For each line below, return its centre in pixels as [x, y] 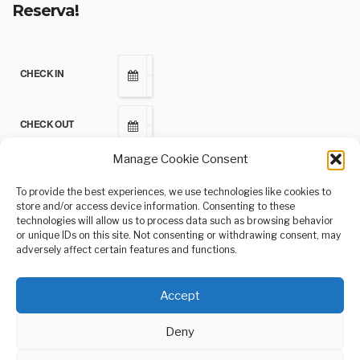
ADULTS [38, 176]
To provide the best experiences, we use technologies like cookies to [174, 192]
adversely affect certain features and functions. [127, 250]
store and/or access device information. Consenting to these [155, 206]
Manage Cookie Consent [180, 159]
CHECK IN [42, 74]
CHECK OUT [47, 124]
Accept [180, 295]
